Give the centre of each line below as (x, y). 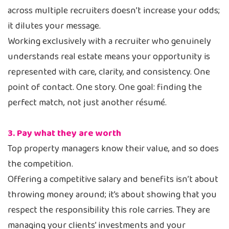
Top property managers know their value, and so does (113, 149)
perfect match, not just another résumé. (87, 103)
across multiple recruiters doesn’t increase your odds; (114, 11)
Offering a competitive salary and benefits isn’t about (113, 179)
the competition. (40, 164)
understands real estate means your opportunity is (109, 57)
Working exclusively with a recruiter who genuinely (109, 41)
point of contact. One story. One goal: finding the (105, 87)
